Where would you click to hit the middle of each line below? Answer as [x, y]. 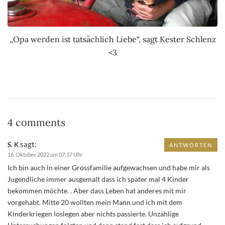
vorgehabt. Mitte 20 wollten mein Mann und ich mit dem [95, 202]
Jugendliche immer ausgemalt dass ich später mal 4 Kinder [98, 179]
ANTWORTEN [191, 145]
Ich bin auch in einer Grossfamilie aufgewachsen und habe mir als [109, 168]
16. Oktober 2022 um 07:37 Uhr [45, 155]
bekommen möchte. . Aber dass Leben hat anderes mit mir [97, 191]
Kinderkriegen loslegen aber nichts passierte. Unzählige [93, 214]
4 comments [36, 123]
